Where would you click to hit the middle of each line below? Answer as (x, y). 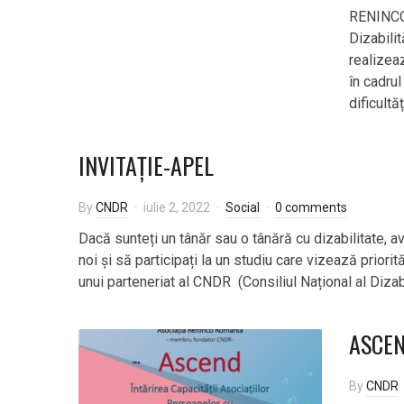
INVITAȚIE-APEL (146, 165)
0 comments (311, 207)
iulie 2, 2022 (177, 207)
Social (243, 207)
